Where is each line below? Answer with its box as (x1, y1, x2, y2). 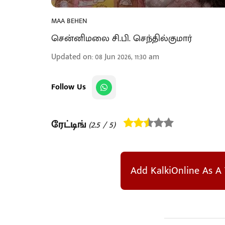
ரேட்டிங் (51, 116, 86, 133)
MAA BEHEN (51, 15, 87, 27)
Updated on (51, 50, 92, 64)
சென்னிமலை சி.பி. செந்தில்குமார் (51, 31, 192, 46)
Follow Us (51, 80, 86, 94)
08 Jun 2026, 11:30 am (95, 50, 159, 64)
